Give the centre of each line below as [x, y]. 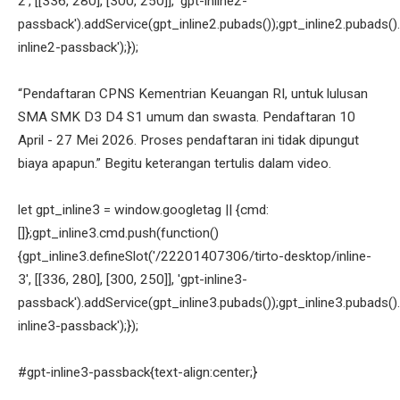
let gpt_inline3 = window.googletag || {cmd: [143, 210]
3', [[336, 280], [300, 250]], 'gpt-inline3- [133, 280]
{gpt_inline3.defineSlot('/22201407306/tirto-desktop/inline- [195, 257]
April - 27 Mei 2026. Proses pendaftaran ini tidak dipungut [188, 141]
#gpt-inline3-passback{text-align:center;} [137, 373]
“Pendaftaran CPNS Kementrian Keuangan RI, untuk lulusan [193, 94]
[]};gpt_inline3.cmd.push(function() [118, 233]
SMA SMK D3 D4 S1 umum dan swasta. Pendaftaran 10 [187, 117]
